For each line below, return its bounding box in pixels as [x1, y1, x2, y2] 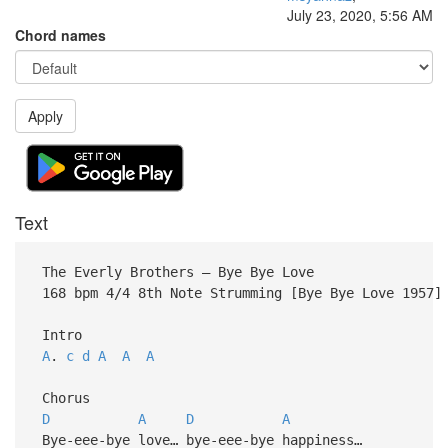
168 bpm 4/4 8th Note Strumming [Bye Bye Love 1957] [33, 284, 442, 301]
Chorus [33, 389, 90, 406]
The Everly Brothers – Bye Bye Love [33, 263, 314, 280]
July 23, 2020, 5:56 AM [287, 5, 433, 25]
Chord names [15, 25, 106, 45]
